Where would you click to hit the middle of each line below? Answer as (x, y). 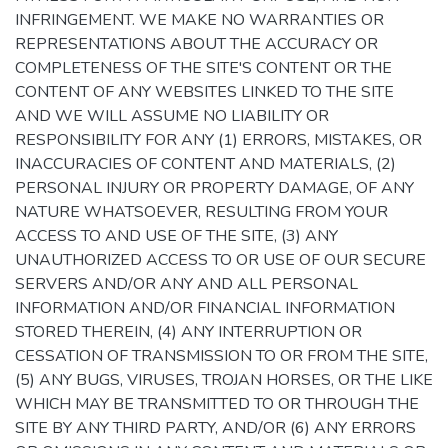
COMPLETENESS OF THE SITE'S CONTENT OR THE (203, 68)
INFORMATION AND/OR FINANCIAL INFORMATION (205, 308)
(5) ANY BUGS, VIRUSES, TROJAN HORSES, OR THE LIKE (224, 380)
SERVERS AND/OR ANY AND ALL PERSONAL (186, 284)
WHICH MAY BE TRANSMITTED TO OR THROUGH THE (217, 404)
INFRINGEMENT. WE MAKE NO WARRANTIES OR (199, 20)
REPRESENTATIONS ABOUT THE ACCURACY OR (196, 44)
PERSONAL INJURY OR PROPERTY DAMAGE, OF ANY (214, 188)
